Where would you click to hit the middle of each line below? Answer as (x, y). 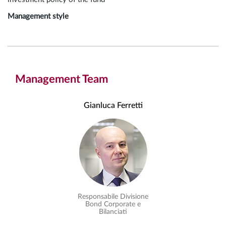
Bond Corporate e (113, 204)
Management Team (62, 79)
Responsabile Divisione (113, 196)
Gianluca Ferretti (113, 105)
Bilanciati (113, 212)
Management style (38, 16)
